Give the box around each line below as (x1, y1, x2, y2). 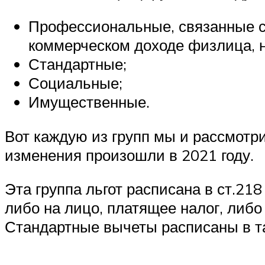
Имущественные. (28, 92, 150, 111)
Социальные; (28, 73, 122, 92)
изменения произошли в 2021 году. (5, 145, 254, 164)
